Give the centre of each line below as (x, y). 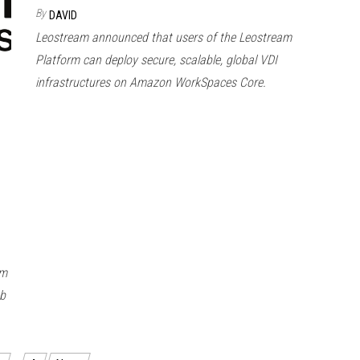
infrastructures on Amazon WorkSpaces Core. (151, 83)
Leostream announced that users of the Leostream (164, 38)
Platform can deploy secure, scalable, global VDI (156, 60)
